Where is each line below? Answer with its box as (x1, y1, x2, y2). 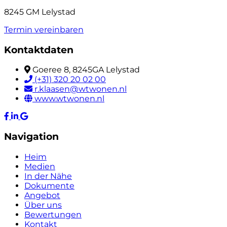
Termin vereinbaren (4, 24, 84, 34)
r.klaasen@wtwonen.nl (34, 84, 127, 94)
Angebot (24, 190, 60, 200)
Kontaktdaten (4, 44, 73, 56)
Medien (24, 161, 55, 171)
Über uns (24, 200, 62, 210)
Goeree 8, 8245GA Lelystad (32, 65, 140, 75)
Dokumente (24, 180, 74, 191)
